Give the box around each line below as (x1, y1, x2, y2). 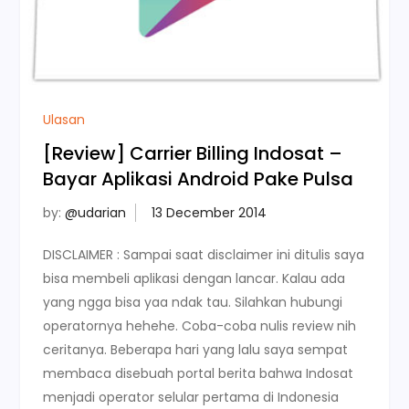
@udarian (65, 203, 127, 222)
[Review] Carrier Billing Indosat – (43, 140, 343, 166)
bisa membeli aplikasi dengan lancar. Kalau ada (43, 268, 346, 288)
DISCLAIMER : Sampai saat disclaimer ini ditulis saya (43, 245, 365, 264)
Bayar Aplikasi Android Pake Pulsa (43, 165, 354, 192)
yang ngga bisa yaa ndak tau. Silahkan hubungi (43, 292, 343, 311)
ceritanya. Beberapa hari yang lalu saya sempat (43, 340, 349, 359)
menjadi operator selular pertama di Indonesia (43, 387, 340, 406)
